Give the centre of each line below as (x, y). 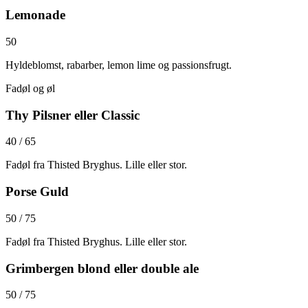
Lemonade (35, 15)
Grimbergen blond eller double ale (102, 268)
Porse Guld (37, 192)
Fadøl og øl (30, 88)
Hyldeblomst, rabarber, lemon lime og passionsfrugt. (119, 65)
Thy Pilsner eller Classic (73, 115)
